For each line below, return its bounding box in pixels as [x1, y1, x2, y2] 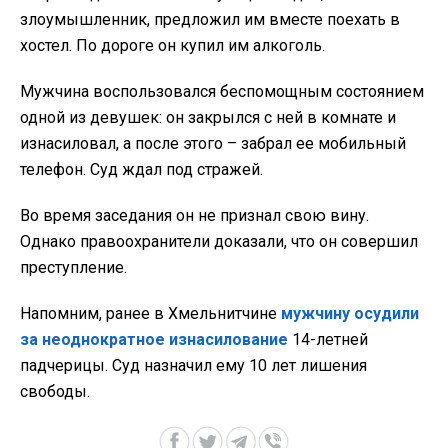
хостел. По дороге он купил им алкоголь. [20, 36, 325, 56]
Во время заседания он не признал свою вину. [20, 206, 369, 226]
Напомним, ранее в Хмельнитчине [20, 304, 281, 324]
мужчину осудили [281, 304, 419, 324]
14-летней [288, 330, 368, 350]
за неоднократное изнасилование [20, 330, 288, 350]
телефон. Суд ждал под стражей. [20, 160, 263, 180]
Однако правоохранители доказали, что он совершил [20, 232, 418, 252]
